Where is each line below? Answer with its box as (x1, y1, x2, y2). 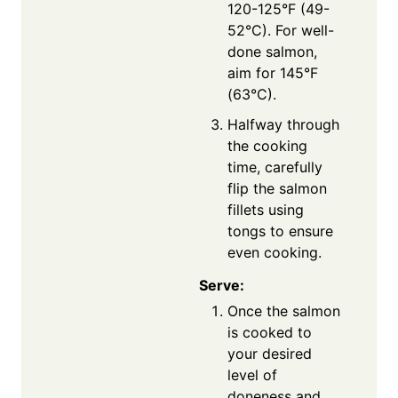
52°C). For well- (227, 21, 334, 40)
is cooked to (227, 323, 312, 342)
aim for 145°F (227, 64, 318, 83)
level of (227, 366, 277, 385)
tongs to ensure (227, 222, 333, 241)
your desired (227, 345, 312, 363)
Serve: (199, 276, 244, 295)
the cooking (227, 137, 307, 155)
